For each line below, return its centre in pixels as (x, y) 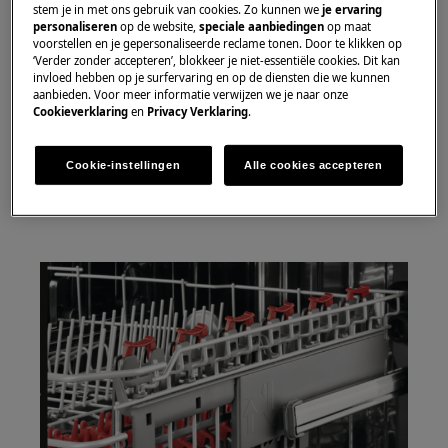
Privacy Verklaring (198, 111)
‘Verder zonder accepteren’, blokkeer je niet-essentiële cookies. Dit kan (217, 60)
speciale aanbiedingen (262, 26)
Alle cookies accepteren (313, 164)
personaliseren (75, 26)
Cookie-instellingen (123, 164)
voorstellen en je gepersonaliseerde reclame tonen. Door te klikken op (218, 43)
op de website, (158, 26)
